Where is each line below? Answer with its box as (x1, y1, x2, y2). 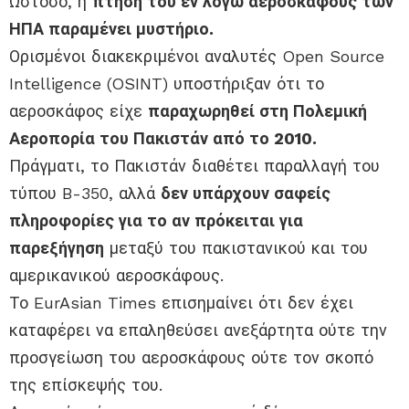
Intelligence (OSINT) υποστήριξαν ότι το (9, 74, 324, 94)
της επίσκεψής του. (9, 375, 163, 395)
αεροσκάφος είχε (9, 101, 148, 121)
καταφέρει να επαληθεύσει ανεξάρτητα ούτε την (9, 320, 387, 341)
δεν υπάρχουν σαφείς (161, 184, 330, 204)
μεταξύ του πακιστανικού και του (104, 238, 368, 258)
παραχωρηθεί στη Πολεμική (148, 101, 367, 121)
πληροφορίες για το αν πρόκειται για (9, 211, 303, 231)
